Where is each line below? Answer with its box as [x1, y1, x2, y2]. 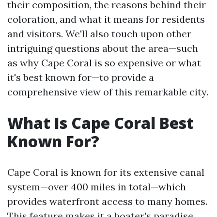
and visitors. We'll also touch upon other [7, 28, 191, 40]
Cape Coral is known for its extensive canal [7, 166, 204, 178]
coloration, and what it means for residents [7, 13, 205, 25]
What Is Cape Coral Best [7, 112, 194, 133]
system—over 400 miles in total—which [7, 181, 186, 193]
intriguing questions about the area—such [7, 42, 198, 54]
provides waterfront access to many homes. [7, 195, 207, 207]
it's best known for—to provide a [7, 71, 154, 83]
